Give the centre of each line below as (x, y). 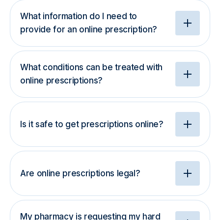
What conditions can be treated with (92, 67)
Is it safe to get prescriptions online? (92, 124)
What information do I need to (79, 16)
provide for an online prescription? (89, 29)
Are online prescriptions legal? (80, 173)
